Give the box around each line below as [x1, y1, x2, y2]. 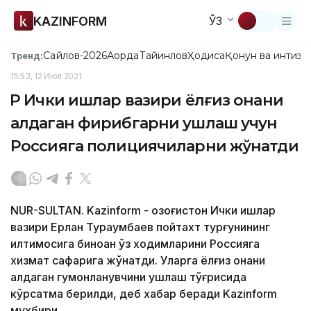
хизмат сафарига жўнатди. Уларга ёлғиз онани [10, 253, 265, 267]
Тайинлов [139, 49, 188, 62]
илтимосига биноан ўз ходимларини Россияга [10, 237, 260, 251]
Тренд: [10, 49, 44, 61]
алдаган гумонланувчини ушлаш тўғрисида [10, 270, 246, 284]
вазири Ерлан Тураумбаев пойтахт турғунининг [10, 220, 270, 234]
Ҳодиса [187, 49, 226, 62]
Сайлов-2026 [43, 49, 108, 62]
